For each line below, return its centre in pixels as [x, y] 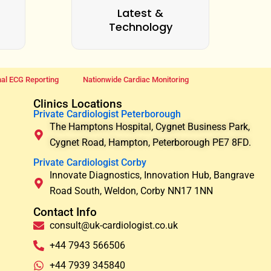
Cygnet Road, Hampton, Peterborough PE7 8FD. [151, 143]
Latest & [140, 13]
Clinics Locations [77, 104]
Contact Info [65, 212]
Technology [140, 27]
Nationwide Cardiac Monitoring [135, 80]
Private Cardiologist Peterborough [107, 114]
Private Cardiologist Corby [90, 163]
